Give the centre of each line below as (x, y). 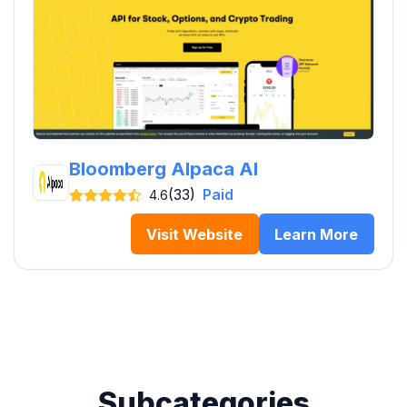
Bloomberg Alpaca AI (164, 169)
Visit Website (195, 234)
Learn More (317, 234)
